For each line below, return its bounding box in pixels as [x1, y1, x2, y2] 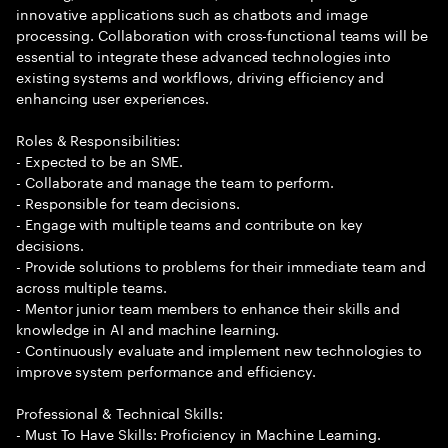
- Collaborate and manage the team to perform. [16, 170, 334, 192]
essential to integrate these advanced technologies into [16, 44, 392, 66]
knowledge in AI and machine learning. [16, 317, 280, 339]
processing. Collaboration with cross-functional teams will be [16, 23, 428, 45]
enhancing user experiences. [16, 86, 210, 108]
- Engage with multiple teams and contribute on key [16, 212, 363, 234]
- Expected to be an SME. [16, 149, 184, 171]
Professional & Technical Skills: [16, 401, 223, 423]
